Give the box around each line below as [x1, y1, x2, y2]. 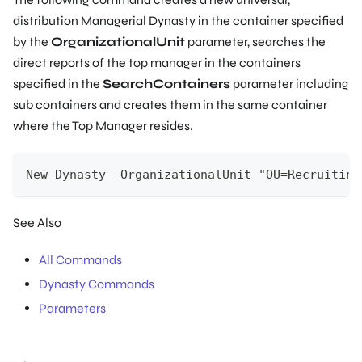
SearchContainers [103, 75, 230, 91]
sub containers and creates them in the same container [13, 96, 327, 112]
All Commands [39, 251, 122, 267]
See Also [13, 214, 61, 230]
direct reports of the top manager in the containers [13, 54, 301, 70]
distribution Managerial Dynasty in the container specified [13, 12, 343, 28]
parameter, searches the [185, 33, 326, 49]
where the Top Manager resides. [13, 117, 193, 133]
